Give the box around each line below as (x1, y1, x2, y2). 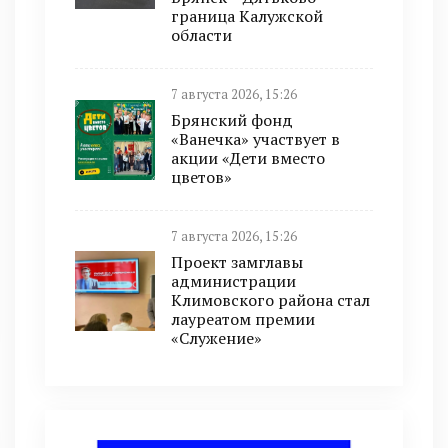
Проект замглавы (171, 251, 303, 274)
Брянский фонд (171, 109, 293, 132)
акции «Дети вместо (171, 147, 325, 170)
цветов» (171, 166, 232, 189)
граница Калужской (171, 5, 323, 28)
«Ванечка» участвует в (171, 128, 340, 151)
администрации (171, 270, 296, 293)
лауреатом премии (171, 308, 315, 331)
